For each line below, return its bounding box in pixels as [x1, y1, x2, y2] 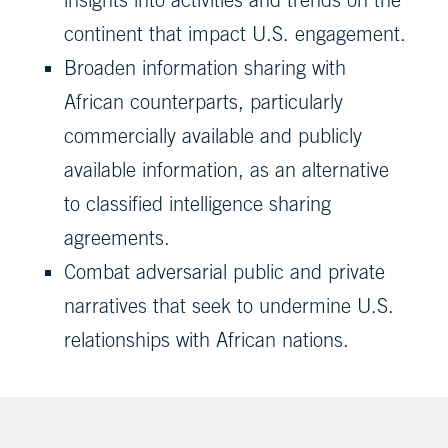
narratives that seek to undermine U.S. [64, 294, 394, 318]
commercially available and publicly [64, 124, 362, 148]
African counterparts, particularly [64, 90, 343, 114]
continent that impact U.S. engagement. [64, 22, 406, 46]
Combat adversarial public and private [64, 260, 385, 284]
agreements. [64, 226, 170, 250]
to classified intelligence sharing [64, 192, 331, 216]
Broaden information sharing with [64, 56, 346, 80]
